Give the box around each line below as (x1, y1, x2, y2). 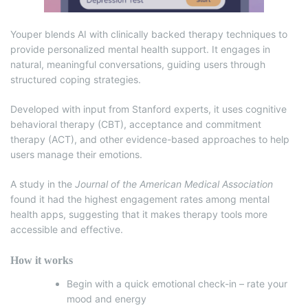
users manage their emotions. (10, 148, 142, 161)
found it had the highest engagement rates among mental (10, 193, 269, 206)
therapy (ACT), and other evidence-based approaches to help (10, 133, 289, 146)
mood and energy (67, 293, 146, 305)
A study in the (10, 178, 75, 190)
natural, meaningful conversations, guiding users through (10, 58, 265, 71)
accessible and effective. (10, 223, 123, 236)
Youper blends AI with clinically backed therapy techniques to (10, 28, 287, 41)
